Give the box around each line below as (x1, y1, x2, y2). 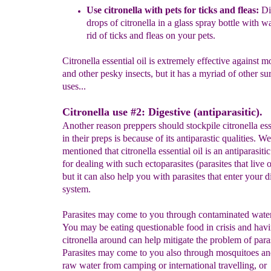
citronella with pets (101, 5, 181, 15)
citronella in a (120, 18, 174, 28)
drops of (86, 18, 120, 28)
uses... (62, 81, 86, 91)
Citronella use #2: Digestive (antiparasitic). (62, 106, 263, 118)
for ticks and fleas (181, 5, 256, 15)
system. (62, 184, 91, 194)
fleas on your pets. (145, 30, 215, 41)
